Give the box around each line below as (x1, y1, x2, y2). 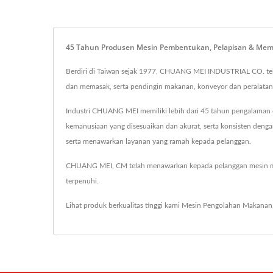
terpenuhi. (66, 177, 99, 185)
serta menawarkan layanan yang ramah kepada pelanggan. (66, 138, 251, 146)
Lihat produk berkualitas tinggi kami (66, 202, 182, 210)
